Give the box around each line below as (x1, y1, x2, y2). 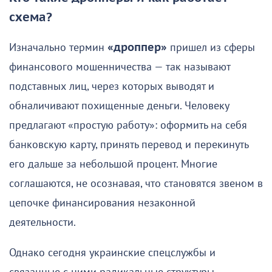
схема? (9, 10, 52, 25)
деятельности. (9, 216, 76, 229)
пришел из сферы (167, 41, 255, 55)
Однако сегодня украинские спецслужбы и (9, 246, 216, 260)
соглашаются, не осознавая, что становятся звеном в (9, 177, 263, 191)
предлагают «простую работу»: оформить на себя (9, 119, 247, 132)
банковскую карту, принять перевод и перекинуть (9, 138, 248, 152)
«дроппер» (107, 41, 167, 55)
